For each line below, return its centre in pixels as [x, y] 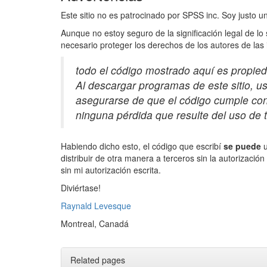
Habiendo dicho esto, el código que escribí [142, 146]
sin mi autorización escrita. [111, 170]
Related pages [98, 260]
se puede [242, 146]
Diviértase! [81, 187]
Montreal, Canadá [95, 223]
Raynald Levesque [96, 205]
